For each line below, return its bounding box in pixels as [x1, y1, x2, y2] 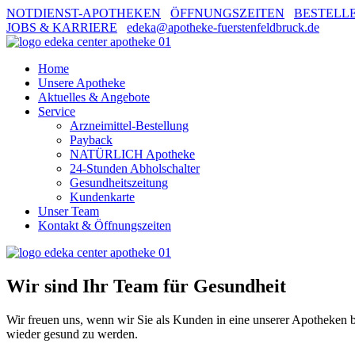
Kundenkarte [70, 190, 135, 204]
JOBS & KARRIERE [6, 21, 117, 34]
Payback [70, 133, 113, 147]
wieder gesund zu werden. [6, 326, 138, 341]
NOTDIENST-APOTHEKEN [6, 6, 161, 20]
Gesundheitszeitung [70, 176, 168, 189]
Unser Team [38, 204, 99, 218]
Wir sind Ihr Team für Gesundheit [6, 275, 286, 296]
